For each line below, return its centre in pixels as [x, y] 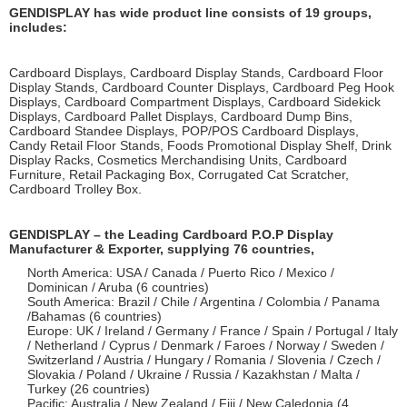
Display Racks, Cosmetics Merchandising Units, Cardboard [178, 160]
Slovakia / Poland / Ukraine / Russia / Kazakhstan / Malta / [194, 374]
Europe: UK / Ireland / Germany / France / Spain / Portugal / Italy [213, 331]
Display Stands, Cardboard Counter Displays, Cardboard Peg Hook [202, 87]
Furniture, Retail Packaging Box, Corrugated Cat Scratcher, [179, 174]
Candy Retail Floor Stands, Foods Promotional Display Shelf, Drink [200, 145]
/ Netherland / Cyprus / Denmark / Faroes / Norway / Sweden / [206, 345]
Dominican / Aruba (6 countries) [118, 287]
